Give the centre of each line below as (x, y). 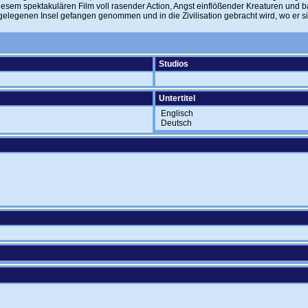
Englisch (176, 113)
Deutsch (175, 123)
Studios (174, 64)
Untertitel (177, 98)
